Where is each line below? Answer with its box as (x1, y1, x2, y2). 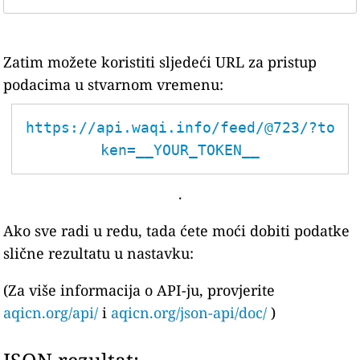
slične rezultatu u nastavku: (3, 243, 194, 263)
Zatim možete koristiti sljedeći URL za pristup (3, 52, 317, 72)
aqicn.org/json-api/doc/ (111, 303, 268, 322)
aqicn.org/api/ (3, 303, 99, 322)
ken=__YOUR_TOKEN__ (100, 141, 260, 158)
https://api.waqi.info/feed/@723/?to (25, 119, 335, 136)
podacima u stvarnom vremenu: (3, 75, 224, 94)
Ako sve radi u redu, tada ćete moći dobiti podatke (3, 221, 350, 240)
